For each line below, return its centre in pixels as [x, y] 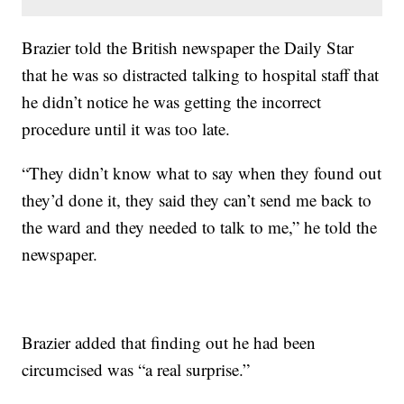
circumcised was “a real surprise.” [136, 370]
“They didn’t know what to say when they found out [202, 173]
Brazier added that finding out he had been [169, 343]
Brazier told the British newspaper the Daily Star [188, 48]
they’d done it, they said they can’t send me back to [197, 200]
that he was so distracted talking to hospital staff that [201, 75]
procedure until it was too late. [126, 129]
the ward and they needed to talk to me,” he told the [200, 227]
